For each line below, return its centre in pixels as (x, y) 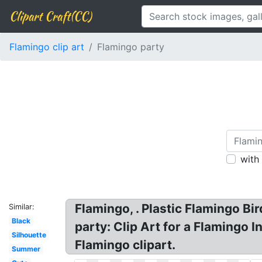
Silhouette (29, 235)
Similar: (22, 207)
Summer (26, 249)
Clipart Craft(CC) (50, 16)
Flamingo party (131, 47)
